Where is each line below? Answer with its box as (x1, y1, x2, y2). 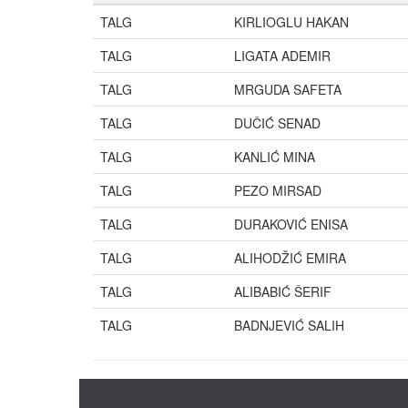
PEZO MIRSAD (234, 181, 321, 199)
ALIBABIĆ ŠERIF (234, 282, 331, 301)
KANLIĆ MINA (234, 148, 315, 166)
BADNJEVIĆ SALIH (234, 316, 344, 334)
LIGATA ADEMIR (234, 46, 331, 65)
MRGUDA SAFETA (234, 80, 342, 98)
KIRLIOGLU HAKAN (234, 13, 349, 31)
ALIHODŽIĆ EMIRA (234, 249, 346, 267)
